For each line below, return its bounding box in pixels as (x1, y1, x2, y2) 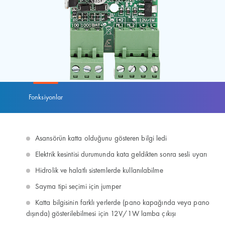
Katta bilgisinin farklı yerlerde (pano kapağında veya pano (35, 199, 209, 207)
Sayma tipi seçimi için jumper (35, 183, 121, 191)
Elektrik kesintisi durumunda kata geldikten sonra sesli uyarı (35, 151, 207, 159)
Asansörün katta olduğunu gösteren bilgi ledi (35, 135, 167, 143)
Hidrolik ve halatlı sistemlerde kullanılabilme (35, 167, 163, 175)
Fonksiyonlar (29, 93, 63, 101)
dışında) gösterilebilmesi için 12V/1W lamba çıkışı (26, 210, 176, 218)
